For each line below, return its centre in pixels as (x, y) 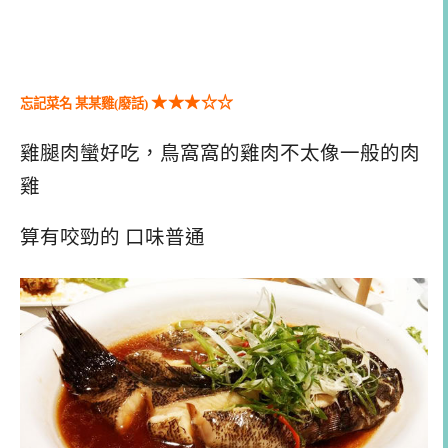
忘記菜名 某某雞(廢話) (85, 103)
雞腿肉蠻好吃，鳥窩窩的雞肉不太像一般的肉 (220, 153)
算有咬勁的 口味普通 (112, 238)
